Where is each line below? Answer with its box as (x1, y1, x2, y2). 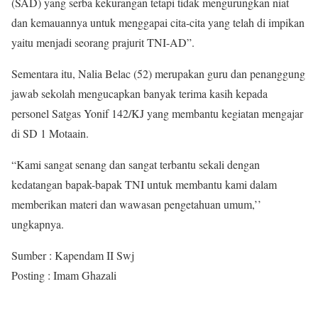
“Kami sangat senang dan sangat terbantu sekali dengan (11, 157, 260, 172)
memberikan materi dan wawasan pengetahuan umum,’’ (11, 197, 261, 212)
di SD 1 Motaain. (11, 126, 89, 141)
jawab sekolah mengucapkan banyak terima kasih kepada (11, 86, 268, 101)
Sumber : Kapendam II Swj (11, 248, 134, 263)
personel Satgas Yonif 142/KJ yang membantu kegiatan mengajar (11, 106, 303, 121)
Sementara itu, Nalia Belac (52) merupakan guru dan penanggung (11, 66, 305, 81)
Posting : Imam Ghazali (11, 268, 116, 283)
